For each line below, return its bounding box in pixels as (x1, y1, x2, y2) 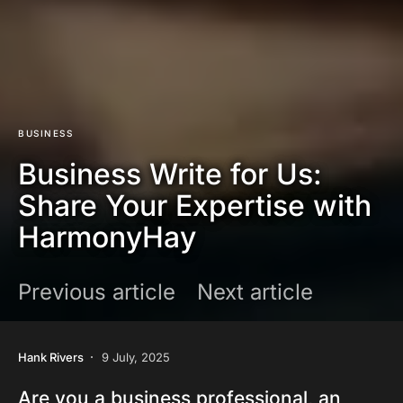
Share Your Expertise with (18, 188, 372, 224)
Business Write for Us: (18, 157, 322, 193)
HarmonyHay (18, 219, 196, 255)
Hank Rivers (18, 349, 84, 364)
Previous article (18, 279, 175, 306)
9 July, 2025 (102, 349, 170, 364)
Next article (197, 279, 313, 306)
